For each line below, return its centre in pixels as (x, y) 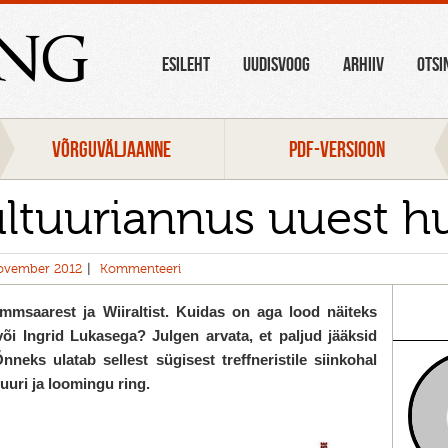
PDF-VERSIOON (336, 148)
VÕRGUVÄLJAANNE (112, 148)
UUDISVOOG (277, 63)
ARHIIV (364, 63)
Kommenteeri (140, 268)
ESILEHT (186, 63)
